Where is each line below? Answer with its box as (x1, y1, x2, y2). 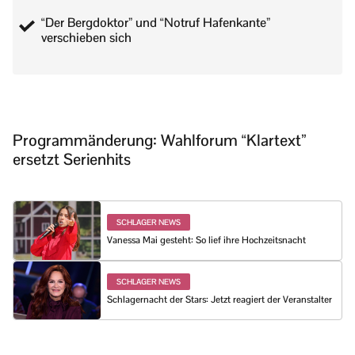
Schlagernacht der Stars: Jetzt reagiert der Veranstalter (107, 293, 332, 307)
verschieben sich (41, 29, 132, 47)
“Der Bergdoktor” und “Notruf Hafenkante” (41, 14, 270, 32)
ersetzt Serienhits (13, 149, 131, 170)
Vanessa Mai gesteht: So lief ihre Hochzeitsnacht (107, 233, 306, 246)
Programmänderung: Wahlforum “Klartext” (13, 130, 306, 151)
